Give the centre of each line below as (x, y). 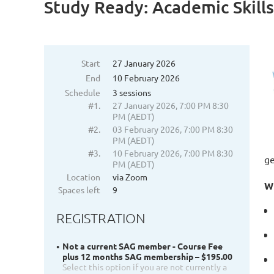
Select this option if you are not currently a (145, 267)
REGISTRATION (101, 218)
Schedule (83, 92)
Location (83, 177)
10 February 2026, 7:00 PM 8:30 (173, 153)
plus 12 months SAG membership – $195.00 (147, 257)
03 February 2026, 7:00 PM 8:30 (173, 129)
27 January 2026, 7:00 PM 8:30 (171, 105)
